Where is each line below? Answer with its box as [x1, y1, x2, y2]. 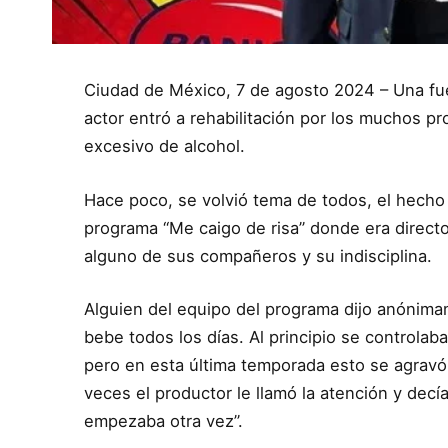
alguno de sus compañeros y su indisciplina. [84, 245, 433, 266]
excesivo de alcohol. [84, 136, 246, 157]
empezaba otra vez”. [84, 411, 244, 432]
